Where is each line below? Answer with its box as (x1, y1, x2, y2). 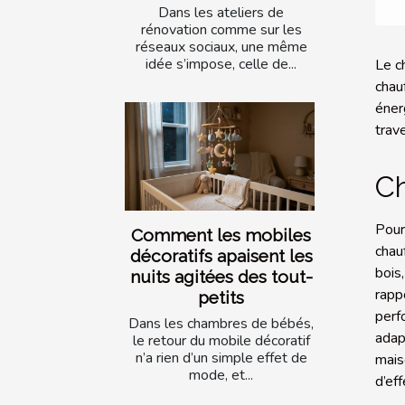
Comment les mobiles (131, 225, 311, 246)
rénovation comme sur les (140, 19, 302, 40)
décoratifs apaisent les (129, 246, 313, 267)
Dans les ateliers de (158, 2, 284, 23)
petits (198, 287, 244, 308)
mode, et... (189, 365, 253, 386)
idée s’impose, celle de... (146, 53, 297, 74)
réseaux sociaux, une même (135, 36, 307, 57)
